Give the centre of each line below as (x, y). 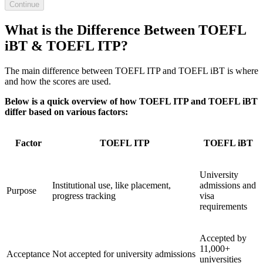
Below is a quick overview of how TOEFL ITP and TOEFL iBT (131, 101)
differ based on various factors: (66, 112)
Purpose (21, 190)
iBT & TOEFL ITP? (66, 45)
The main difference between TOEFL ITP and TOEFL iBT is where (131, 70)
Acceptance (28, 254)
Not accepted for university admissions (124, 254)
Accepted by (223, 238)
